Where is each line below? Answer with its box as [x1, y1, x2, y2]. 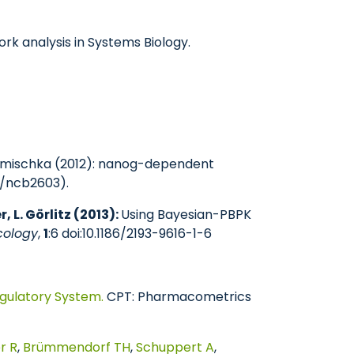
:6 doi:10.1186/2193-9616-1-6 [48, 224, 212, 243]
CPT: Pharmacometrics [104, 288, 251, 306]
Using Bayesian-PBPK [121, 205, 251, 224]
